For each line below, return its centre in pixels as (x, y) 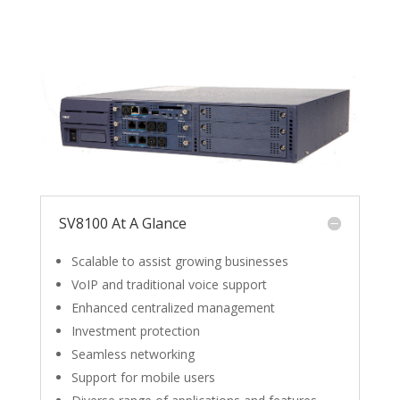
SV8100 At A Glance (122, 223)
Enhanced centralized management (173, 307)
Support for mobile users (143, 377)
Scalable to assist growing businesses (179, 261)
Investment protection (135, 330)
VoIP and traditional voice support (169, 284)
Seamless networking (133, 354)
